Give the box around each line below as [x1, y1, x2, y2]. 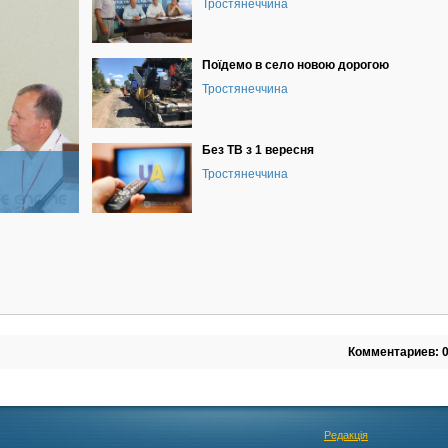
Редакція [324, 429, 368, 441]
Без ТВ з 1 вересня [201, 143, 314, 157]
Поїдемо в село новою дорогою [201, 58, 389, 72]
